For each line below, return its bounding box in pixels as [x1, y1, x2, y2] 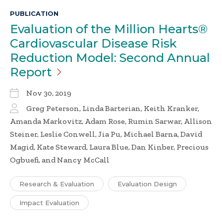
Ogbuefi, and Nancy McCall [10, 155, 110, 165]
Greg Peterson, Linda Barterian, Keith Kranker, [26, 104, 199, 113]
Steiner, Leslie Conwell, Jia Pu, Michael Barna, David [10, 129, 202, 139]
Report [10, 65, 52, 80]
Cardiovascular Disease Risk [10, 36, 177, 51]
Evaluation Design [117, 180, 177, 188]
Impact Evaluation [19, 199, 79, 207]
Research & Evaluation [19, 180, 94, 188]
